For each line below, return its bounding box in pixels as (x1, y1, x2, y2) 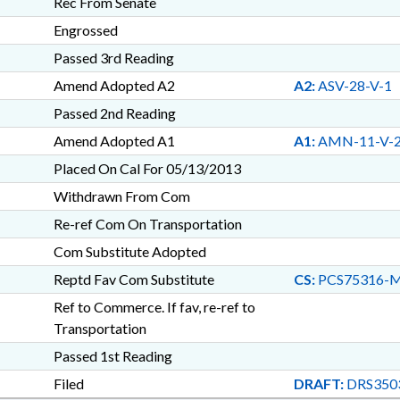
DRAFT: (293, 375, 344, 392)
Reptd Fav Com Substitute (53, 271, 214, 287)
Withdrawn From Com (53, 187, 190, 204)
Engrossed (53, 21, 118, 38)
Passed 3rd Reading (53, 49, 174, 66)
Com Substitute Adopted (53, 243, 206, 260)
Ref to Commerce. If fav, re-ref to (53, 298, 255, 315)
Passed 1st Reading (53, 347, 172, 364)
